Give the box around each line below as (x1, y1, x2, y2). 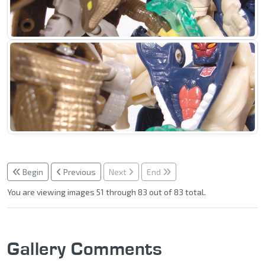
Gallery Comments (7, 237, 162, 260)
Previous (62, 167, 96, 177)
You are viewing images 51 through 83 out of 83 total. (7, 187, 206, 198)
